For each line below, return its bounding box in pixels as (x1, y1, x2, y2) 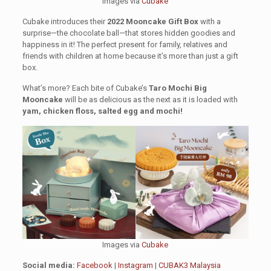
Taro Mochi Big (148, 83, 207, 93)
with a (198, 17, 221, 27)
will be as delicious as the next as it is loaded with (62, 95, 238, 105)
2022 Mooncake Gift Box (106, 17, 198, 27)
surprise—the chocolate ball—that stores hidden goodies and (22, 28, 235, 38)
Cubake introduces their (22, 17, 107, 27)
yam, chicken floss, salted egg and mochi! (22, 106, 183, 116)
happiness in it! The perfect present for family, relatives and (22, 40, 227, 50)
